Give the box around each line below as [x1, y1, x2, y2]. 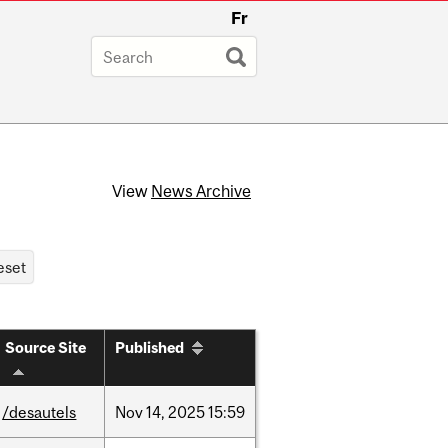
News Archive [151, 182, 251, 201]
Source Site [5, 339, 86, 357]
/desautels [2, 403, 77, 422]
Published [115, 339, 184, 357]
